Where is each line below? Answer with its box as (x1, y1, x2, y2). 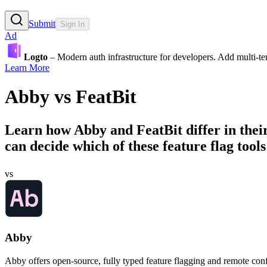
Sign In (60, 19, 85, 29)
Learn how (5, 122, 74, 138)
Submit (29, 18, 55, 29)
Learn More (5, 62, 49, 73)
